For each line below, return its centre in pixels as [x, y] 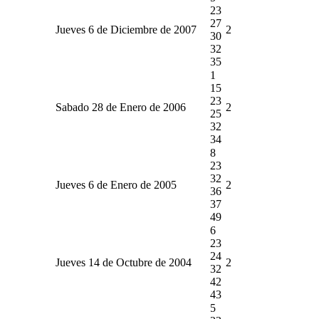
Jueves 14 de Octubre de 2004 [124, 262]
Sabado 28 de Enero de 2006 [121, 107]
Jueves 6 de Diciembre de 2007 [126, 29]
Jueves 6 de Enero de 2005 [116, 184]
